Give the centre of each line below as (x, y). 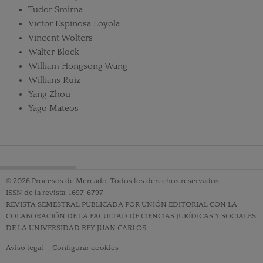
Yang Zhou (49, 94)
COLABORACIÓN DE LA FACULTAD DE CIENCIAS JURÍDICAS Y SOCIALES (131, 216)
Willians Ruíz (54, 80)
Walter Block (53, 52)
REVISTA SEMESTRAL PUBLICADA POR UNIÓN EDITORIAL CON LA (121, 205)
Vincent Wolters (60, 38)
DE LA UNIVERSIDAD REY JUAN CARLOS (76, 228)
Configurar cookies (85, 248)
